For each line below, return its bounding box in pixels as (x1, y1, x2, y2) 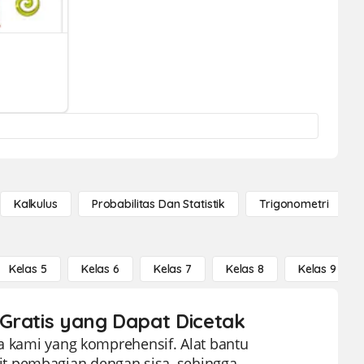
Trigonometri (259, 197, 329, 211)
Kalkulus (13, 197, 58, 211)
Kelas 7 (153, 262, 192, 276)
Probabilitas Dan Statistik (91, 197, 226, 211)
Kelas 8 (225, 262, 264, 276)
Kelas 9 (297, 262, 336, 276)
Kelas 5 (8, 262, 47, 276)
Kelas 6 (80, 262, 119, 276)
